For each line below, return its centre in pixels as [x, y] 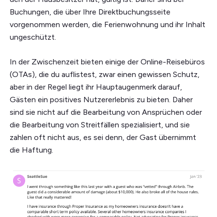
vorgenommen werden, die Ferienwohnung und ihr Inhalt [108, 24]
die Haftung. [31, 150]
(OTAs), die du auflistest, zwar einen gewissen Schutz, [105, 74]
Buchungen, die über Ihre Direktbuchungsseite [90, 12]
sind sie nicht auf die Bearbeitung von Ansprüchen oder [106, 112]
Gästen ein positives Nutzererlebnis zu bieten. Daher [101, 99]
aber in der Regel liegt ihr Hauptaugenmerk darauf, [96, 87]
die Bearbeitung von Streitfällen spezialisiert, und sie [100, 124]
